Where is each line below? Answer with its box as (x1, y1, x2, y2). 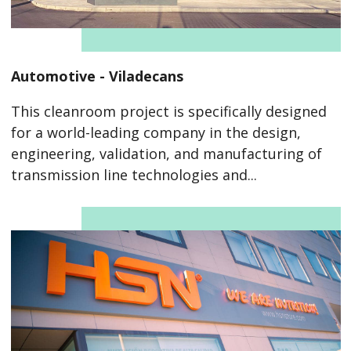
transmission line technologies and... (10, 165, 257, 184)
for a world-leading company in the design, (10, 122, 301, 142)
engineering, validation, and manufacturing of (10, 143, 322, 163)
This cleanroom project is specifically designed (10, 101, 327, 121)
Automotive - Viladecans (10, 66, 183, 85)
